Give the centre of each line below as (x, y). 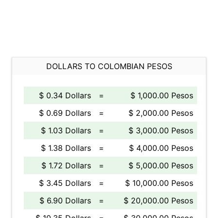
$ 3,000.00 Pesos (161, 130)
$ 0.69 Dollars (65, 113)
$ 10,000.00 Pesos (159, 183)
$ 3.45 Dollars (65, 183)
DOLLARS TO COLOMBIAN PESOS (109, 66)
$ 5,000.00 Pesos (161, 165)
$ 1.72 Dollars (66, 165)
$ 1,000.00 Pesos (162, 95)
